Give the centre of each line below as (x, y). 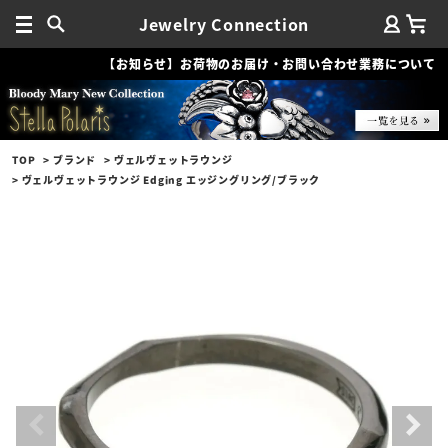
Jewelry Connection (224, 24)
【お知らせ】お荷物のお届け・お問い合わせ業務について (269, 63)
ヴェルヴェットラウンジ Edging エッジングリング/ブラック (171, 179)
